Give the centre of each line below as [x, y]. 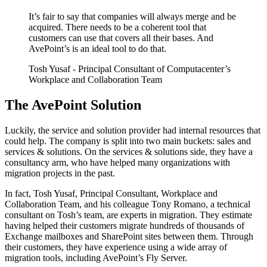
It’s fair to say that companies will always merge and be [132, 17]
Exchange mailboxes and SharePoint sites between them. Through [129, 236]
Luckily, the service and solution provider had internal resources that [133, 130]
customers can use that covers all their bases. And [121, 38]
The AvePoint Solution [73, 105]
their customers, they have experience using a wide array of [116, 247]
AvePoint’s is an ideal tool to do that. [97, 49]
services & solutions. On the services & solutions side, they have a [129, 151]
